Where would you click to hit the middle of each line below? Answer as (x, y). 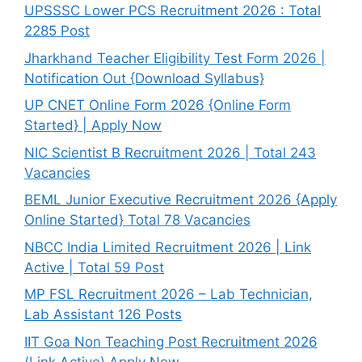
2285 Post (57, 31)
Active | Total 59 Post (94, 267)
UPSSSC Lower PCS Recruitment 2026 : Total (173, 11)
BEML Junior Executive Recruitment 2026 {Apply (181, 200)
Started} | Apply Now (93, 126)
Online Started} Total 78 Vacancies (137, 220)
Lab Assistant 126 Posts (103, 315)
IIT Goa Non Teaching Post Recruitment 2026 (171, 341)
